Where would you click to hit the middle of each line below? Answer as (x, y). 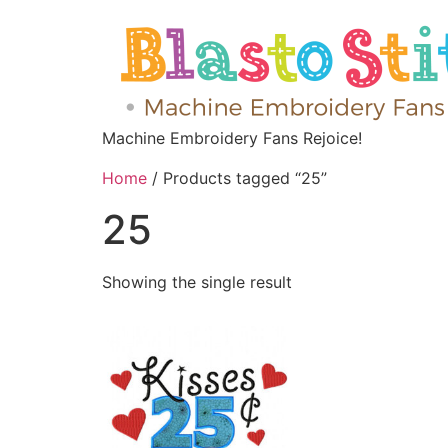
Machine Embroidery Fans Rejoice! (232, 138)
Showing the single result (197, 282)
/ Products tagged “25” (237, 178)
